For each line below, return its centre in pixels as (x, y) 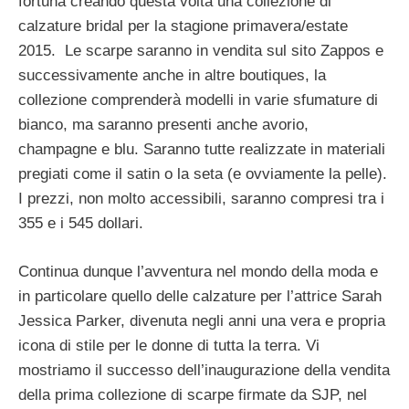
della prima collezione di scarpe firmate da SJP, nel (193, 394)
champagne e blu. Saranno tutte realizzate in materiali (202, 150)
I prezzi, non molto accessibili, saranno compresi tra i (201, 199)
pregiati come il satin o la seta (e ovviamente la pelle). (203, 174)
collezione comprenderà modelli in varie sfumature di (198, 100)
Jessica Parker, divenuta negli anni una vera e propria (202, 320)
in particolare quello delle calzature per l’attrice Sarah (200, 296)
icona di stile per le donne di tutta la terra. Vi (169, 345)
